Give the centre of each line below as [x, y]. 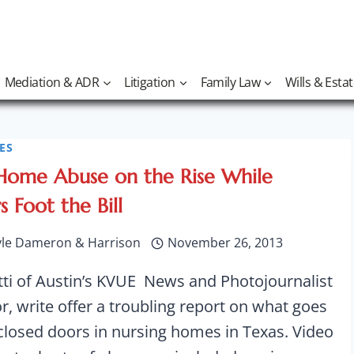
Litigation [150, 82]
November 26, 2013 [225, 243]
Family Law [230, 82]
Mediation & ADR [52, 82]
